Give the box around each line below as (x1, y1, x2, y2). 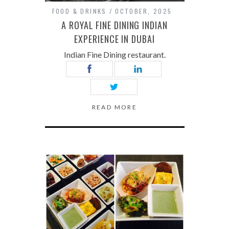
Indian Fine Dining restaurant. (63, 50, 166, 59)
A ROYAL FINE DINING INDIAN (61, 18, 168, 32)
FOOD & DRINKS (52, 7, 107, 15)
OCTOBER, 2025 (115, 7, 172, 15)
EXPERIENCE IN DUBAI (74, 32, 155, 45)
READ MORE (91, 103, 138, 111)
